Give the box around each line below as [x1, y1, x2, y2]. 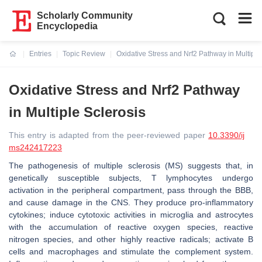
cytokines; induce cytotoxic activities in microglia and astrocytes [9, 210, 253, 219]
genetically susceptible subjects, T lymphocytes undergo [9, 173, 253, 182]
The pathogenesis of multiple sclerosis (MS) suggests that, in [9, 161, 253, 170]
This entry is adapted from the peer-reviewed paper [9, 130, 208, 140]
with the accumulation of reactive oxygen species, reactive [9, 222, 253, 232]
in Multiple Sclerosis [9, 104, 146, 120]
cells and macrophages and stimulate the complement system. [9, 247, 253, 256]
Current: [9, 57, 37, 65]
